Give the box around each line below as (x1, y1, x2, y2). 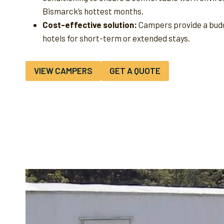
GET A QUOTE (109, 65, 160, 76)
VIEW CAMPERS (34, 65, 92, 76)
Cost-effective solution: (42, 19, 137, 29)
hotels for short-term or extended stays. (42, 32, 190, 43)
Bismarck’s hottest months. (42, 5, 143, 16)
